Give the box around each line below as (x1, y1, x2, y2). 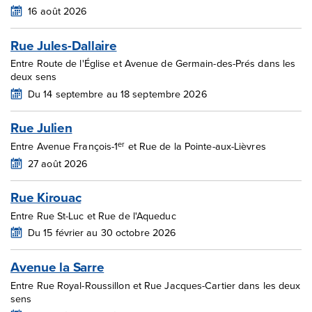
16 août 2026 (28, 3, 88, 19)
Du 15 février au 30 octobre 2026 (28, 225, 177, 240)
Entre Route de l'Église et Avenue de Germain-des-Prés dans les (10, 56, 296, 71)
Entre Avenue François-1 (10, 139, 118, 154)
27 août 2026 (28, 155, 88, 171)
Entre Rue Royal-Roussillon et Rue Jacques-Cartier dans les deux (10, 277, 301, 292)
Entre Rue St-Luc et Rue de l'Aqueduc (10, 208, 176, 223)
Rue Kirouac (10, 187, 81, 208)
